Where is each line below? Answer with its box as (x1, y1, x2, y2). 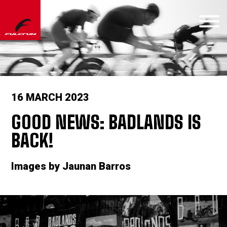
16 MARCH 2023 (11, 91, 90, 103)
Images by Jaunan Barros (11, 160, 131, 172)
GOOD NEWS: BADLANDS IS (11, 111, 202, 133)
